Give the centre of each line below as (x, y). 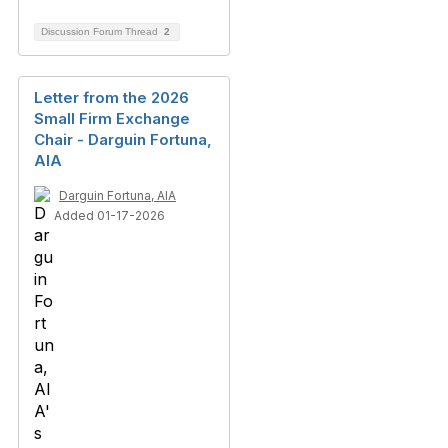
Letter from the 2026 (111, 97)
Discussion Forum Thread (101, 31)
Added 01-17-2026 (109, 215)
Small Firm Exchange (112, 118)
